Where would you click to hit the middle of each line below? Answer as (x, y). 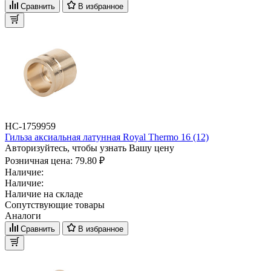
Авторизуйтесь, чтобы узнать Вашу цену (90, 148)
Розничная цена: (40, 160)
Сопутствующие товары (55, 204)
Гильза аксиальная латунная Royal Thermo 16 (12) (107, 137)
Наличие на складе (44, 194)
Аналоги (23, 215)
